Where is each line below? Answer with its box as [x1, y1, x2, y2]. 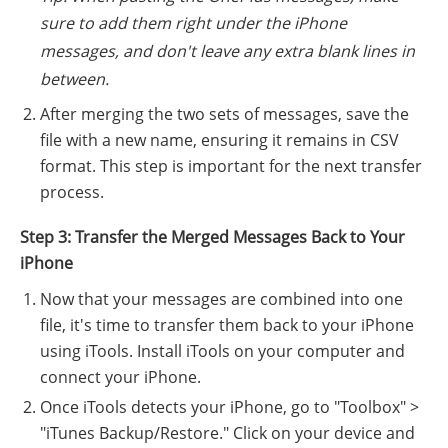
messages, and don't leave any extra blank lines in [40, 39, 415, 62]
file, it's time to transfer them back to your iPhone [40, 314, 414, 337]
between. [40, 67, 109, 90]
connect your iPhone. [40, 366, 201, 389]
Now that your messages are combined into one [40, 288, 403, 311]
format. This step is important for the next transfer [40, 155, 422, 178]
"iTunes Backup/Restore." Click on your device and [40, 422, 415, 445]
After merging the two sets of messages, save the [40, 103, 409, 126]
